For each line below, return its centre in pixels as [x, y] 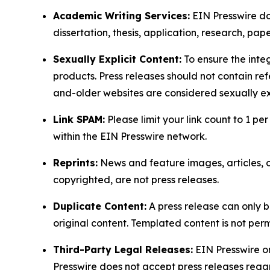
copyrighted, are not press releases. [136, 180]
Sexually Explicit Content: [117, 59]
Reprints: [75, 163]
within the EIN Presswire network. [130, 137]
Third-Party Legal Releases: [123, 250]
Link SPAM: [79, 120]
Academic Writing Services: [121, 16]
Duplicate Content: [100, 206]
